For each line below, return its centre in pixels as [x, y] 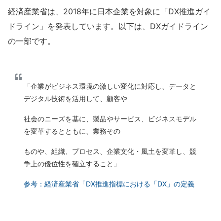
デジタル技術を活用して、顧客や [75, 99]
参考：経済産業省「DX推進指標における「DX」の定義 [109, 184]
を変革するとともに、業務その [72, 131]
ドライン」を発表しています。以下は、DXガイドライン [108, 26]
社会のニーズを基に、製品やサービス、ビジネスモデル [110, 119]
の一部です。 [32, 41]
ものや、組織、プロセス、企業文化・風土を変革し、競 [110, 151]
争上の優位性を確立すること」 [72, 164]
